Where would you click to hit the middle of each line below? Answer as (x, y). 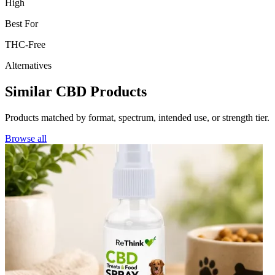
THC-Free (25, 44)
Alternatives (28, 65)
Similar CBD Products (76, 91)
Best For (21, 23)
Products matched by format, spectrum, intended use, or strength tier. (137, 117)
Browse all (26, 138)
